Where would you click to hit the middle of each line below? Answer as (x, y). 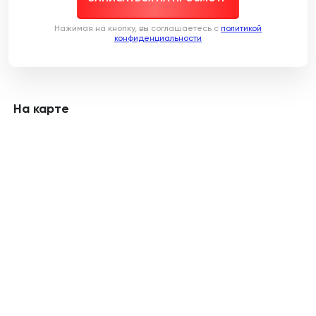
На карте (41, 109)
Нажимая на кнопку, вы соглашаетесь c (138, 28)
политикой (241, 28)
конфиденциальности (158, 38)
